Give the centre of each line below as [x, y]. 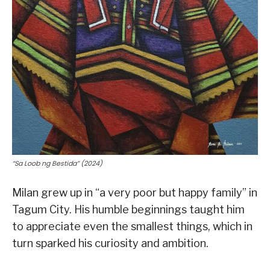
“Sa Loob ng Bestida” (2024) [57, 163]
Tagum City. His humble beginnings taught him [128, 209]
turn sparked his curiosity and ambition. [110, 243]
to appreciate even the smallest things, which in [132, 226]
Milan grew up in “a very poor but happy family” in [135, 192]
